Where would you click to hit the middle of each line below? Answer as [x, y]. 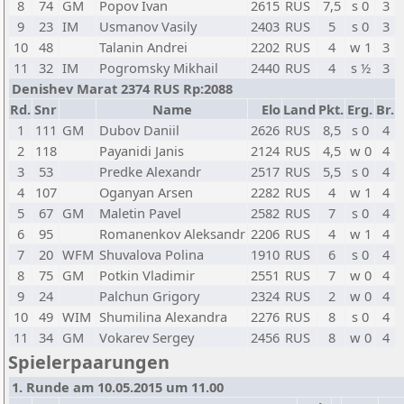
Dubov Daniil [139, 130]
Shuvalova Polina [151, 254]
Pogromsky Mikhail [159, 68]
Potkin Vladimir [147, 275]
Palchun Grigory [149, 296]
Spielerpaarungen [89, 362]
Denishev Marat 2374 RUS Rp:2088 [122, 88]
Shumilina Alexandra [163, 317]
